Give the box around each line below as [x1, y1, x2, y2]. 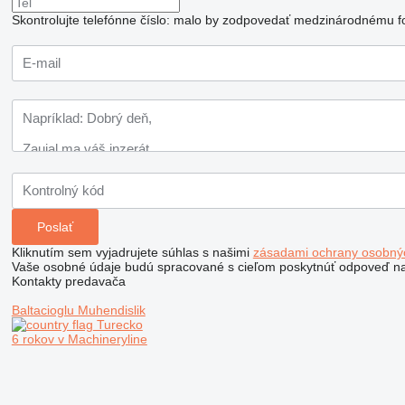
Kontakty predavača [11, 273, 126, 288]
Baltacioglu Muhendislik [11, 302, 146, 317]
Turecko [92, 316, 143, 332]
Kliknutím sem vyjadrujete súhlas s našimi [11, 244, 253, 259]
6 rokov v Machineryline [11, 331, 147, 346]
